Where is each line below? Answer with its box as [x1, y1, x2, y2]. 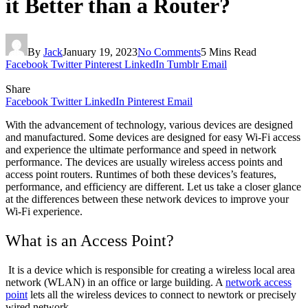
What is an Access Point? [5, 231, 178, 250]
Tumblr [167, 58, 199, 70]
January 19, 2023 [63, 45, 137, 58]
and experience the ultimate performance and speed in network [5, 143, 276, 155]
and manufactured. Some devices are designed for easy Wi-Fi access [5, 131, 300, 143]
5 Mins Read [201, 45, 256, 58]
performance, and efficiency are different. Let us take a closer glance [5, 180, 301, 192]
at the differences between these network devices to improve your [5, 192, 289, 205]
